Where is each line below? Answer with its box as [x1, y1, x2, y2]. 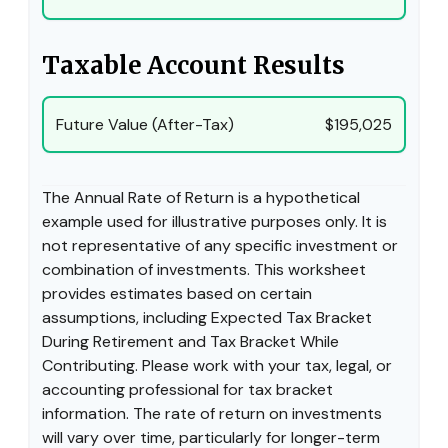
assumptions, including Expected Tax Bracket [42, 306, 372, 328]
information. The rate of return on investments [42, 402, 382, 424]
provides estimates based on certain [42, 282, 312, 304]
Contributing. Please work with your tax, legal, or [42, 354, 392, 376]
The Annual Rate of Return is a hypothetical [42, 186, 360, 208]
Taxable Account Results [42, 49, 345, 81]
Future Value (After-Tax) [56, 113, 234, 135]
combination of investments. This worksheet [42, 258, 366, 280]
